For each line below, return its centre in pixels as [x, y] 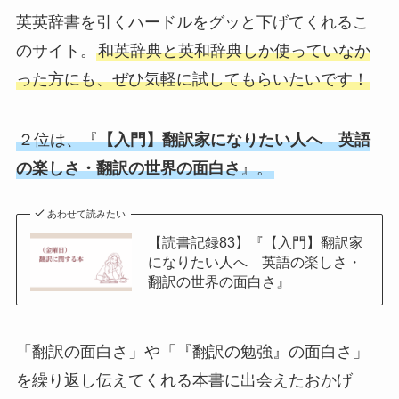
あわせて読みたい [87, 214]
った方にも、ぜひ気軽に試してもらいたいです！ [192, 79]
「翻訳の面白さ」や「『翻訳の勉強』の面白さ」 [192, 352]
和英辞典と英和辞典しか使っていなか [234, 50]
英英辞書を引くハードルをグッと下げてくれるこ [192, 22]
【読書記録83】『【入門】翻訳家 [255, 243]
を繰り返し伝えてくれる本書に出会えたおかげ [184, 381]
